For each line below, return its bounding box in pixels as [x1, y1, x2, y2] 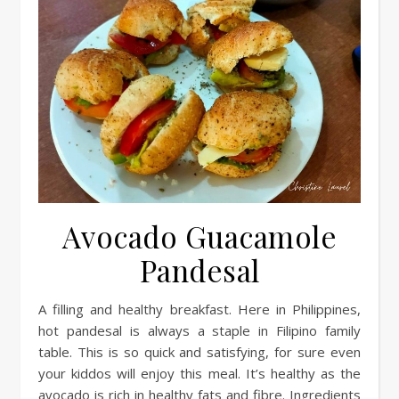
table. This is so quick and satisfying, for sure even [38, 343, 361, 362]
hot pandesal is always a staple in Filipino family [38, 322, 361, 340]
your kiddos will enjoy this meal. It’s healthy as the [38, 364, 361, 383]
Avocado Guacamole [61, 216, 338, 256]
